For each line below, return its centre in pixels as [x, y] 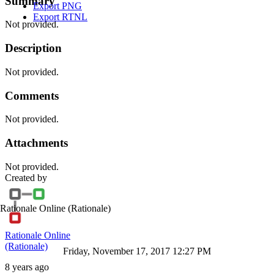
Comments [32, 95]
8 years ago [27, 267]
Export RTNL [60, 17]
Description [33, 48]
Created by [26, 177]
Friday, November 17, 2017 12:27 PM [137, 251]
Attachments [36, 143]
